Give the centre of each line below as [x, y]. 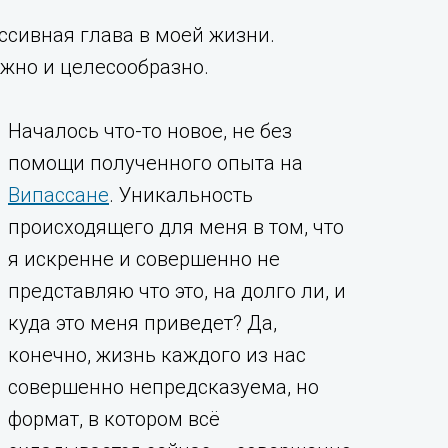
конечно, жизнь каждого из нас [157, 355]
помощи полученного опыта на [155, 163]
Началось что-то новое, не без [150, 131]
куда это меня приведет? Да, [142, 323]
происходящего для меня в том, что [176, 227]
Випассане [58, 195]
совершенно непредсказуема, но [163, 387]
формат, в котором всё [114, 419]
